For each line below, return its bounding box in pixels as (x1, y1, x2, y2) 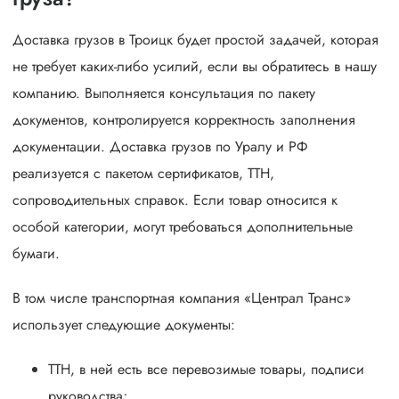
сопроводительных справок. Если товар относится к (12, 189, 338, 210)
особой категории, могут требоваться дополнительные (12, 216, 353, 237)
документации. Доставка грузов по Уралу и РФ (12, 135, 308, 157)
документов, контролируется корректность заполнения (12, 109, 355, 130)
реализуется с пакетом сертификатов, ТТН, (12, 162, 274, 183)
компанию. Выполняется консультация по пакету (12, 82, 315, 103)
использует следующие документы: (12, 313, 235, 335)
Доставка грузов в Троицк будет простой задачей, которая (12, 28, 379, 50)
